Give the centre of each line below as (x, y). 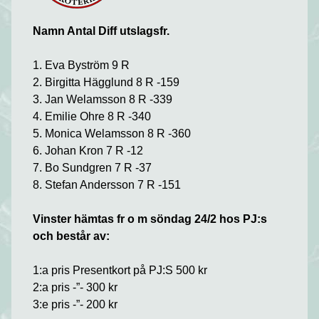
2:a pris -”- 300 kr (75, 287)
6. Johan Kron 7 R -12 (88, 151)
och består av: (72, 236)
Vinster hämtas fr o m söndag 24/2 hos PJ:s (150, 219)
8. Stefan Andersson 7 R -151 (107, 185)
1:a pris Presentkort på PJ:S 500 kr (120, 270)
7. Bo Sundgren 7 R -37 (93, 168)
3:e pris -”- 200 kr (75, 304)
